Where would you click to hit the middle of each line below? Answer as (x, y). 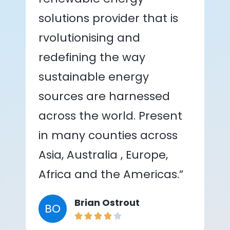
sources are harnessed (104, 96)
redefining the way (92, 57)
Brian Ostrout (107, 202)
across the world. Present (110, 116)
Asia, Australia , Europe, (103, 155)
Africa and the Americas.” (111, 174)
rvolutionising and (89, 37)
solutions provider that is (108, 18)
